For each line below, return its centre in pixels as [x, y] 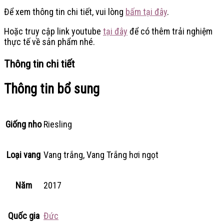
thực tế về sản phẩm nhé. [49, 41]
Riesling [58, 124]
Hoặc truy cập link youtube [53, 31]
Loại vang [23, 154]
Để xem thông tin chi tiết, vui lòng [65, 11]
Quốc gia [23, 215]
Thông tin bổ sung [52, 89]
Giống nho [23, 124]
